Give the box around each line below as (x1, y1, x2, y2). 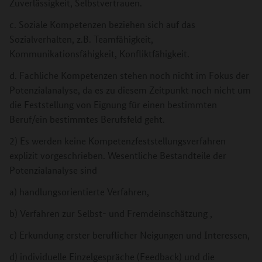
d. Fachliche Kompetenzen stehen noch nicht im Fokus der (9, 69, 249, 81)
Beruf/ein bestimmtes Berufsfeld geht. (9, 113, 165, 125)
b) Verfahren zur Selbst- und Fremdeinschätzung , (9, 207, 212, 219)
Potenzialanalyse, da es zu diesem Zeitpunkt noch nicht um (9, 84, 251, 96)
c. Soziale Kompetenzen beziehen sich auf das (9, 18, 195, 30)
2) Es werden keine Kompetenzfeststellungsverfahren (9, 135, 226, 147)
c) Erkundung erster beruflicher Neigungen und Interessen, (9, 229, 250, 241)
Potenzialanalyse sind (9, 164, 97, 176)
